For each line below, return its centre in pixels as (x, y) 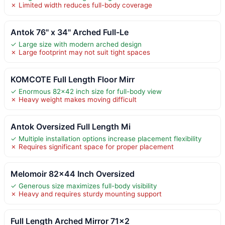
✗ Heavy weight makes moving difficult (74, 99)
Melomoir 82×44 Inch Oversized (73, 174)
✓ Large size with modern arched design (76, 44)
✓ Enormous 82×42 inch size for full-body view (86, 91)
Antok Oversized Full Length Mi (71, 126)
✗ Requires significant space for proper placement (92, 146)
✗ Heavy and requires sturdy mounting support (86, 194)
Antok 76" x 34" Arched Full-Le (70, 32)
